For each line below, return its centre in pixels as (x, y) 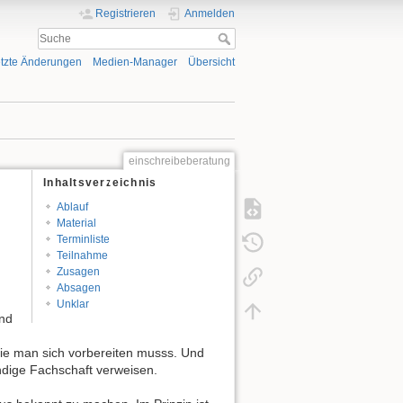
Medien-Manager (134, 63)
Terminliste (83, 239)
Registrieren (126, 13)
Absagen (78, 287)
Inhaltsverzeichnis (100, 182)
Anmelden (210, 13)
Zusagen (78, 271)
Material (76, 224)
